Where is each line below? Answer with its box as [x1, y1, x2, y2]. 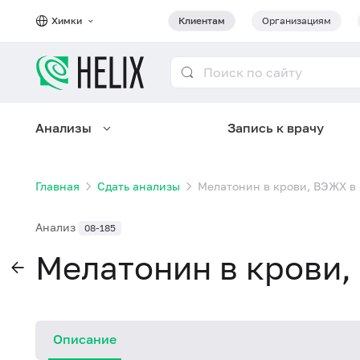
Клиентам [178, 14, 225, 27]
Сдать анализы [97, 179, 180, 193]
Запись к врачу [227, 120, 325, 136]
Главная [35, 179, 80, 193]
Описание [53, 331, 117, 347]
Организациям [262, 14, 331, 27]
